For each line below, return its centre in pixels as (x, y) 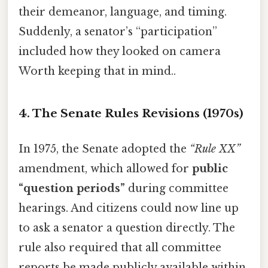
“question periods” (72, 188)
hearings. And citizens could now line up (129, 208)
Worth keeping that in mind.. (97, 71)
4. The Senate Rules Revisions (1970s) (131, 113)
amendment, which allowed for (105, 168)
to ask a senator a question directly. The (127, 228)
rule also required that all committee (120, 247)
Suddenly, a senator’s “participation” (118, 31)
